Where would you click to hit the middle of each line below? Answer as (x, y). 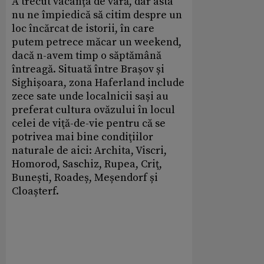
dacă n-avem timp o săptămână (87, 55)
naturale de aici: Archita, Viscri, (89, 150)
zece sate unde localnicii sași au (90, 96)
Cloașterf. (35, 191)
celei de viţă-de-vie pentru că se (89, 123)
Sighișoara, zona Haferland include (98, 82)
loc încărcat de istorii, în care (83, 28)
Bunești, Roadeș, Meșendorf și (85, 177)
